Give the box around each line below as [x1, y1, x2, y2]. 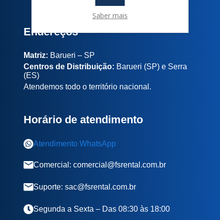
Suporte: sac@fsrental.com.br [33, 183, 136, 191]
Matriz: [23, 51, 48, 59]
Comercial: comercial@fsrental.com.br [33, 161, 166, 169]
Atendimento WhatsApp [33, 139, 116, 148]
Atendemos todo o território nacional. [23, 82, 151, 91]
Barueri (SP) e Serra [114, 62, 187, 71]
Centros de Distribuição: [23, 62, 114, 71]
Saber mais [92, 11, 128, 20]
